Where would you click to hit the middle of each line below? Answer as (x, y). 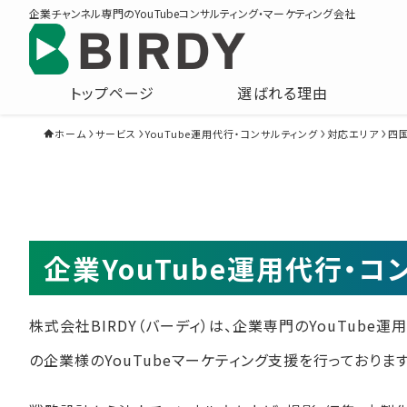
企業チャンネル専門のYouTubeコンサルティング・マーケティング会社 (192, 13)
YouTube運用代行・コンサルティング (232, 134)
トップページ (113, 93)
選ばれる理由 (282, 93)
